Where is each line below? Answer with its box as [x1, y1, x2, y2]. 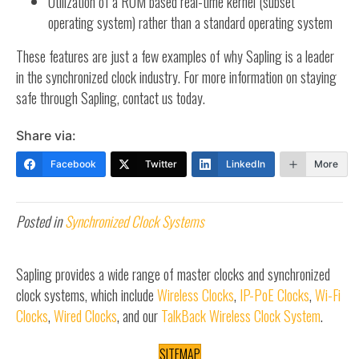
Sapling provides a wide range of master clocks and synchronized [16, 264, 330, 285]
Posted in [16, 211, 65, 232]
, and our [117, 305, 161, 327]
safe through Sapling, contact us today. [16, 87, 205, 109]
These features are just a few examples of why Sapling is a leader [16, 46, 334, 67]
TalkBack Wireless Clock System [161, 305, 321, 327]
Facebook [50, 158, 96, 171]
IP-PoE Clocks [240, 284, 309, 306]
